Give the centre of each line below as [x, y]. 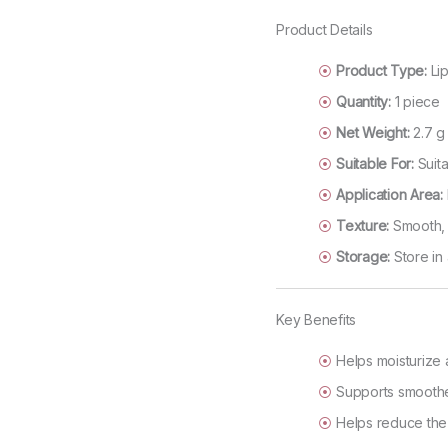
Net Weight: [373, 133]
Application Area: [389, 195]
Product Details [324, 30]
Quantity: [363, 102]
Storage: [363, 257]
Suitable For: [375, 164]
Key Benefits [316, 320]
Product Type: [381, 71]
